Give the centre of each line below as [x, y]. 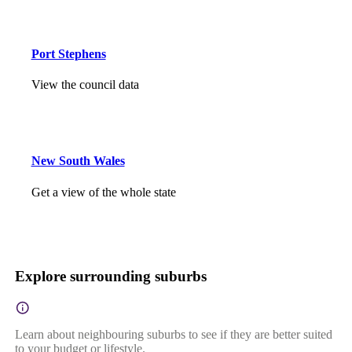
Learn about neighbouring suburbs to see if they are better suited [173, 334]
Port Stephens [68, 53]
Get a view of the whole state [103, 192]
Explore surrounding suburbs [110, 276]
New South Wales [78, 161]
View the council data [85, 85]
